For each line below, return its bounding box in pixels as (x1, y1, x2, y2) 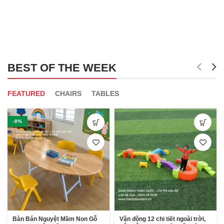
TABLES (91, 89, 119, 98)
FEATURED (7, 89, 45, 98)
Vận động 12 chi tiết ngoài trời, (119, 215, 205, 223)
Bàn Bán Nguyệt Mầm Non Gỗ (12, 215, 97, 223)
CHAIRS (55, 89, 81, 98)
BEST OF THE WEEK (7, 61, 116, 74)
